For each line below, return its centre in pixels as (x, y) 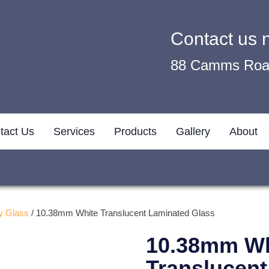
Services (74, 131)
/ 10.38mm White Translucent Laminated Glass (122, 213)
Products (135, 131)
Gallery (193, 131)
